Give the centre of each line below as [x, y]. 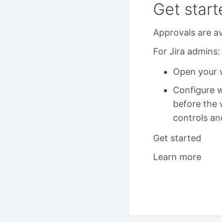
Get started [177, 138]
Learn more [177, 157]
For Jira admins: [187, 51]
